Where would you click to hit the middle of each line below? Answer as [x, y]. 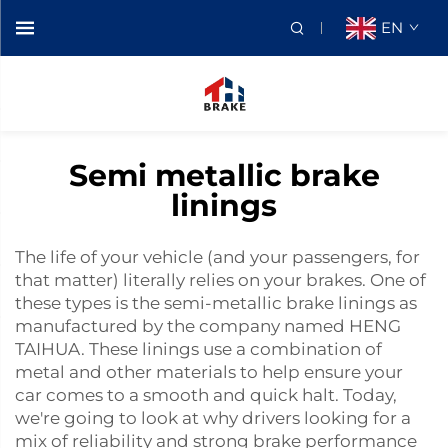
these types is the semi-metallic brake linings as [216, 303]
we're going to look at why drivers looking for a [213, 418]
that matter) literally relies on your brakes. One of [220, 280]
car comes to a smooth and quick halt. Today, [206, 395]
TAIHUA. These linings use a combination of [198, 349]
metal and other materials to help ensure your [209, 372]
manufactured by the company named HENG [208, 326]
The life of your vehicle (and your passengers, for [217, 257]
